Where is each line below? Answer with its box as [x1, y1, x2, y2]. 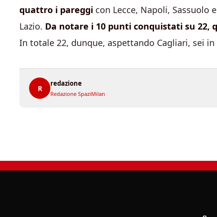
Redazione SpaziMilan [50, 90, 105, 97]
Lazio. [19, 20, 45, 32]
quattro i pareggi [19, 4, 93, 15]
